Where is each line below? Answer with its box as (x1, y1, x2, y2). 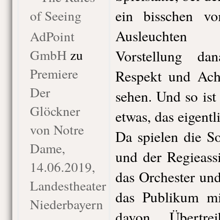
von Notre (29, 120, 84, 138)
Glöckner (29, 102, 80, 120)
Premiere (29, 64, 78, 82)
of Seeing (29, 6, 82, 25)
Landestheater (29, 176, 106, 194)
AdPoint (29, 27, 75, 45)
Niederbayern (29, 195, 103, 213)
